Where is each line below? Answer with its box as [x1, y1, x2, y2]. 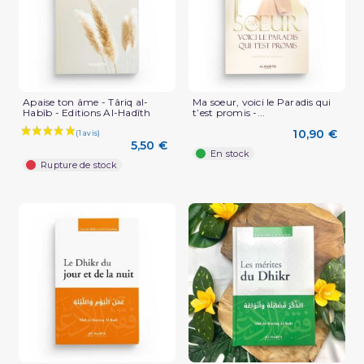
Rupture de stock [41, 158, 117, 171]
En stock [210, 148, 249, 160]
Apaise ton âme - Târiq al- [23, 96, 149, 109]
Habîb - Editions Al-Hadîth [23, 106, 151, 119]
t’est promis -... [193, 106, 266, 119]
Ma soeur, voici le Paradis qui [193, 96, 331, 109]
